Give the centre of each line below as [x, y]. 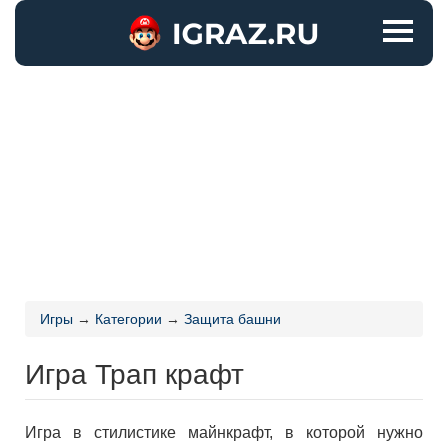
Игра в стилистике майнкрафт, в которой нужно [224, 432]
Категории [128, 319]
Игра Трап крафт [134, 372]
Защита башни [232, 319]
